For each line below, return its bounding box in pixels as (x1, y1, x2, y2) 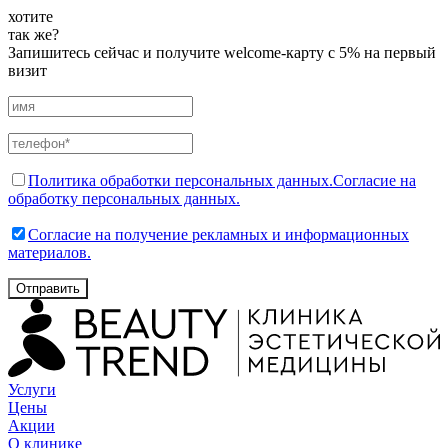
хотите (8, 7, 53, 25)
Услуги (8, 380, 56, 398)
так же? (8, 25, 59, 43)
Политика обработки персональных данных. (28, 171, 333, 189)
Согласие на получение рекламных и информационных (28, 225, 409, 243)
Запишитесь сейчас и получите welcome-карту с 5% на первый (8, 43, 436, 61)
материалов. (8, 243, 91, 261)
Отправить (16, 280, 80, 296)
